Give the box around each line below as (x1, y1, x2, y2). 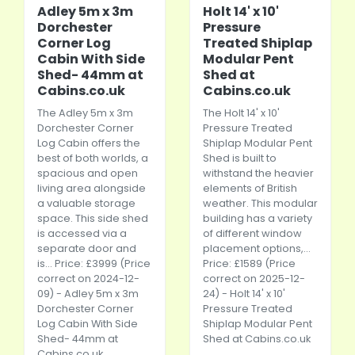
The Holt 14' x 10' (203, 106, 280, 120)
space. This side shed (37, 212, 148, 225)
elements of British (203, 181, 297, 195)
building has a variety (203, 212, 312, 225)
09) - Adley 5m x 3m (37, 287, 139, 300)
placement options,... (203, 242, 311, 255)
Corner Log (37, 34, 111, 52)
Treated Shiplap (203, 34, 312, 52)
